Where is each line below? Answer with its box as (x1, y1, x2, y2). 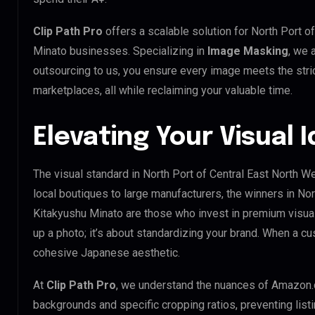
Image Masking (207, 44, 288, 58)
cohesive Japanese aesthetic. (33, 245, 180, 259)
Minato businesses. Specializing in (33, 44, 207, 58)
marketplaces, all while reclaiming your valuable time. (33, 83, 292, 97)
